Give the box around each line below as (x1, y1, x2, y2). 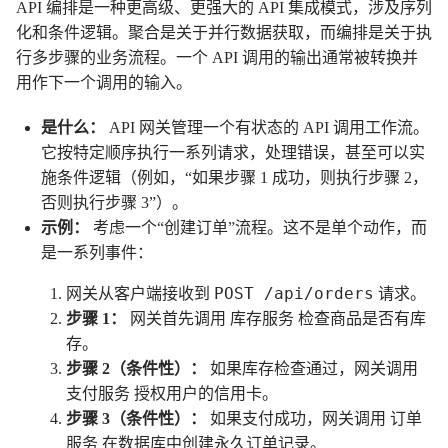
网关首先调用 (126, 310, 230, 327)
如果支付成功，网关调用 (206, 410, 390, 427)
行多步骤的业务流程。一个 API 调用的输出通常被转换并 (16, 49, 418, 66)
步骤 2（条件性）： (66, 360, 206, 377)
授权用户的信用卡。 (130, 385, 278, 402)
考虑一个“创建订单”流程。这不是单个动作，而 (89, 219, 427, 236)
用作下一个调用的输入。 (16, 74, 192, 91)
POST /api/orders (214, 284, 374, 303)
